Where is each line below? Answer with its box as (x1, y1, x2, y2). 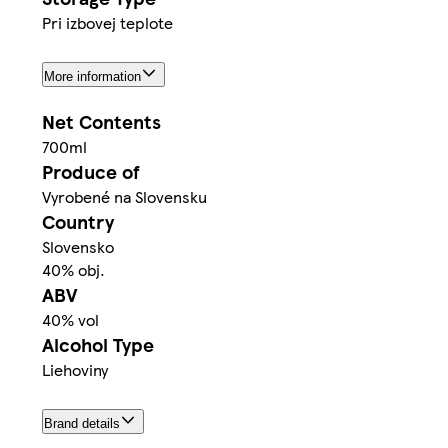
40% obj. (42, 258, 105, 282)
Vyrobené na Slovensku (42, 185, 207, 209)
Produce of (42, 158, 140, 186)
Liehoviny (42, 358, 108, 382)
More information (44, 69, 141, 85)
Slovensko (42, 235, 114, 259)
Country (42, 208, 114, 236)
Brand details (44, 415, 120, 431)
